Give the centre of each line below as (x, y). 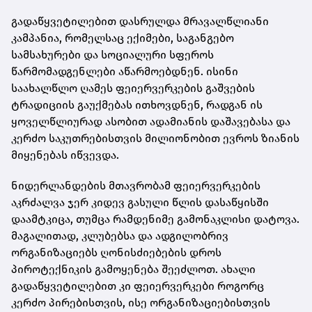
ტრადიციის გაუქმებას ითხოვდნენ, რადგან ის (137, 104)
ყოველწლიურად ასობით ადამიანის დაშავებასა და (151, 121)
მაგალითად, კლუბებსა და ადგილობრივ (120, 235)
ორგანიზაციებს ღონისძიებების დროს (116, 252)
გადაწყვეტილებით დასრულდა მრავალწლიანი (140, 21)
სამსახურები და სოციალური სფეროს (112, 54)
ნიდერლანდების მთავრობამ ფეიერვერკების (136, 185)
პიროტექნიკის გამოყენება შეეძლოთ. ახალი (133, 269)
